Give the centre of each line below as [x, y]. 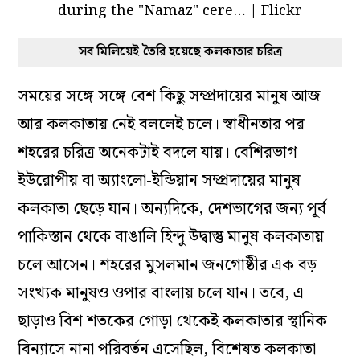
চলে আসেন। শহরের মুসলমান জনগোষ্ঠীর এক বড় [168, 266]
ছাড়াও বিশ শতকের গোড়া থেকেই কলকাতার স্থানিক [173, 322]
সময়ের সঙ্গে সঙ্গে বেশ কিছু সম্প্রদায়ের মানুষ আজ [170, 97]
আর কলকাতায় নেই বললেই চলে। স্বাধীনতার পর [162, 125]
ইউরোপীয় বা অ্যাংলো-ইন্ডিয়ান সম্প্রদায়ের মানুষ [160, 181]
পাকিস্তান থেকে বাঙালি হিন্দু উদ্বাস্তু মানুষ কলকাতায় [171, 237]
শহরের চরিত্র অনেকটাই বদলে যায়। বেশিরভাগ [158, 153]
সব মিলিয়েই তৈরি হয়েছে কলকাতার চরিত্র [180, 52]
